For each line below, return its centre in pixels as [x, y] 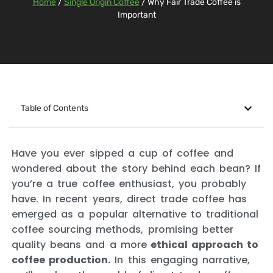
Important [136, 15]
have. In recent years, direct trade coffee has [129, 199]
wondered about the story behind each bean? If [136, 168]
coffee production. [61, 260]
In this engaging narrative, [180, 260]
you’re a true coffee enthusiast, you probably [129, 184]
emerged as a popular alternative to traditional [135, 214]
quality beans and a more [79, 245]
